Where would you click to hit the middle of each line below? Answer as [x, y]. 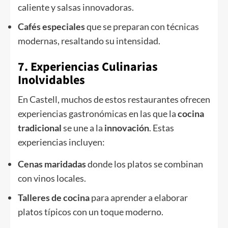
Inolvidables [51, 80]
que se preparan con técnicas [142, 27]
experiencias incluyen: [61, 142]
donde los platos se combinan [145, 164]
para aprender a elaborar [139, 198]
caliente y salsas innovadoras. [76, 7]
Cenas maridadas [52, 164]
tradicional [40, 128]
